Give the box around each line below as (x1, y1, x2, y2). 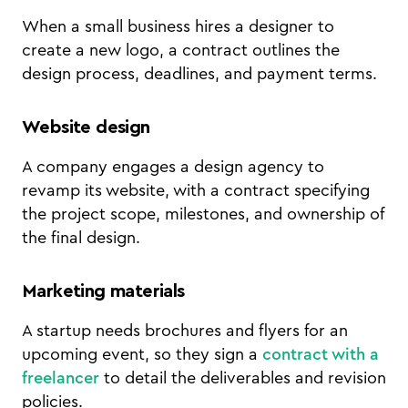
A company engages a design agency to (22, 158, 324, 175)
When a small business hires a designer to (22, 18, 334, 35)
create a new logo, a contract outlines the (22, 42, 340, 58)
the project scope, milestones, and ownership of (22, 206, 383, 222)
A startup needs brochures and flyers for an (22, 322, 348, 339)
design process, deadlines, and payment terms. (22, 66, 377, 82)
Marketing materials (22, 282, 185, 301)
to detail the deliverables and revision (99, 370, 386, 386)
